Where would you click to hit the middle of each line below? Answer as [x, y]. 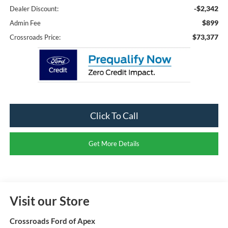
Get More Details [114, 144]
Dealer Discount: [34, 9]
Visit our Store [49, 201]
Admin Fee [25, 23]
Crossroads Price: [35, 37]
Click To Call [114, 116]
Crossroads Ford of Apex [52, 221]
